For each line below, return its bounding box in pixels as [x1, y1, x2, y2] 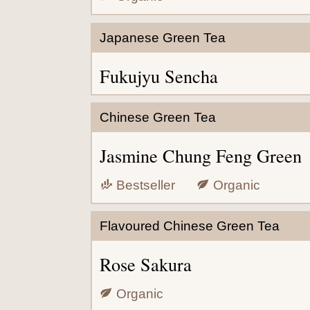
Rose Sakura [99, 252, 192, 277]
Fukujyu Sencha [99, 64, 218, 88]
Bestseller [112, 178, 175, 192]
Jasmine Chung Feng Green [99, 143, 302, 168]
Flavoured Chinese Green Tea [99, 219, 280, 234]
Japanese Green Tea [99, 30, 226, 45]
